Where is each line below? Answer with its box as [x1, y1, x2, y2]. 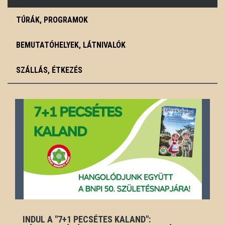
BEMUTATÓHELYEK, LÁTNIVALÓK [16, 40, 126, 50]
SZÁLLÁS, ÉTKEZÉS [16, 65, 82, 75]
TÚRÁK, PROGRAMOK [16, 15, 88, 25]
